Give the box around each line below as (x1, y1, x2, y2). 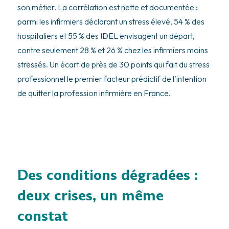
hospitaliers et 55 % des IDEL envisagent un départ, (17, 30, 195, 41)
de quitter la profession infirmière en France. (17, 87, 171, 98)
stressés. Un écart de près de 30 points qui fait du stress (17, 59, 210, 70)
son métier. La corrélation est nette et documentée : (17, 2, 198, 12)
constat (17, 207, 68, 226)
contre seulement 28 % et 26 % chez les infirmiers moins (17, 44, 208, 55)
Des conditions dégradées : (17, 166, 198, 185)
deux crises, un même (17, 186, 164, 205)
